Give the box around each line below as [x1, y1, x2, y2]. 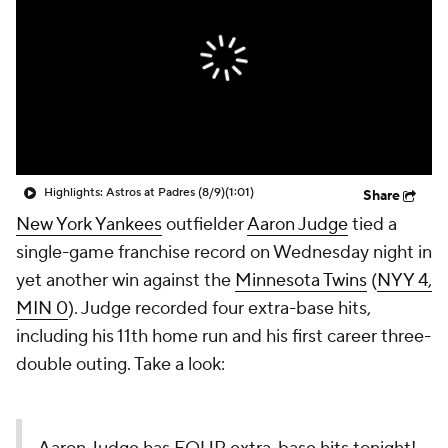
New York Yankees [16, 213, 162, 236]
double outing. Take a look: [16, 353, 225, 376]
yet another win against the [16, 269, 235, 292]
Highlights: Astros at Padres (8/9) [44, 185, 225, 200]
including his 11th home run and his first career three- [16, 325, 431, 348]
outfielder [162, 213, 247, 236]
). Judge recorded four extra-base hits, [68, 297, 371, 320]
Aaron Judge [247, 213, 348, 236]
